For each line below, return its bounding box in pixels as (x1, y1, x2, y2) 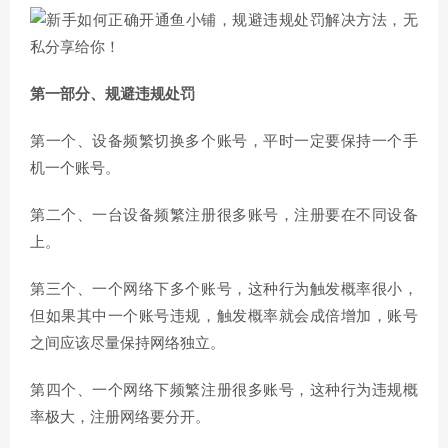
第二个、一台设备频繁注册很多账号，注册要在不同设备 (30, 208, 418, 223)
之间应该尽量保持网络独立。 (30, 336, 225, 351)
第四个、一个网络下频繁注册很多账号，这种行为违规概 (30, 383, 418, 398)
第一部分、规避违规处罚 (30, 87, 195, 102)
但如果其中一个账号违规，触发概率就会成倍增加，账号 (30, 309, 418, 324)
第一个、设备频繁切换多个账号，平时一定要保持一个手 (30, 134, 418, 149)
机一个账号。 (30, 161, 120, 176)
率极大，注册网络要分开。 (30, 410, 210, 425)
